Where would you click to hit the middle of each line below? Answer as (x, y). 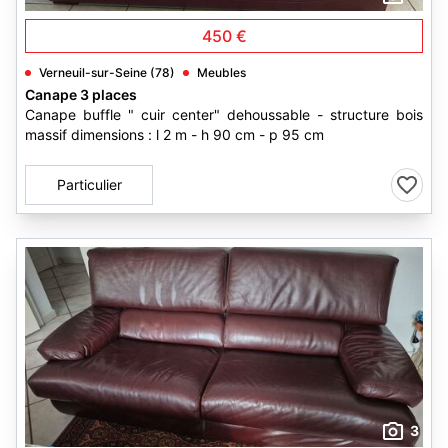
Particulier (89, 184)
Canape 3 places (81, 94)
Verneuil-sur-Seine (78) (107, 72)
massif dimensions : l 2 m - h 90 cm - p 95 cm (174, 134)
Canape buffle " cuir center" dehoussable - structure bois (224, 114)
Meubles (221, 72)
